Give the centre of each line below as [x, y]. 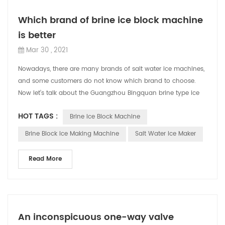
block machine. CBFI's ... [55, 105]
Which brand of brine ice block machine [110, 20]
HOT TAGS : [38, 116]
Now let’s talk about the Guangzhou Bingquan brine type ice [109, 93]
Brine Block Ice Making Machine [72, 134]
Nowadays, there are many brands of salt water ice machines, [111, 69]
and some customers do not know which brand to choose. [107, 81]
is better [37, 35]
